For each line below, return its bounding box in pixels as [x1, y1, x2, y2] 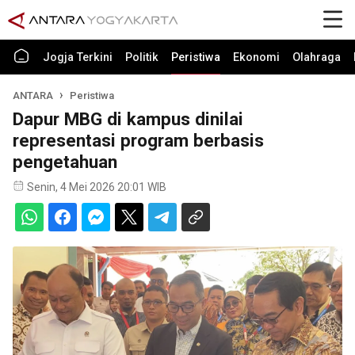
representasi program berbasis [13, 130, 264, 151]
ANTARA [13, 90, 53, 101]
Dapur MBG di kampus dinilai [13, 109, 243, 129]
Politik [125, 51, 158, 64]
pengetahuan [13, 151, 117, 172]
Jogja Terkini [43, 51, 113, 64]
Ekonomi [233, 51, 280, 64]
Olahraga [292, 51, 341, 64]
